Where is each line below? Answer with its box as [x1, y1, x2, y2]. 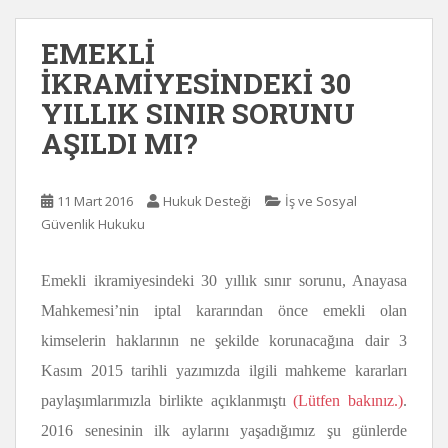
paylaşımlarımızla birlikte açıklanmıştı [41, 392, 294, 409]
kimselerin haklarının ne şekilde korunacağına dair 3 [41, 332, 407, 349]
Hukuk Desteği [163, 192, 251, 210]
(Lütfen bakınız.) [293, 392, 403, 409]
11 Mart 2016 [57, 192, 133, 210]
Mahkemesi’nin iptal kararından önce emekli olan [41, 302, 407, 319]
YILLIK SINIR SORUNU [41, 95, 355, 132]
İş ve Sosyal [285, 192, 357, 210]
